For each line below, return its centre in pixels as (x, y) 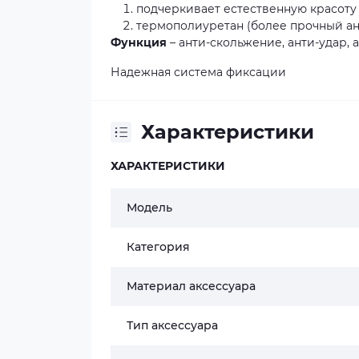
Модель (149, 208)
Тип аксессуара (172, 325)
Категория (158, 247)
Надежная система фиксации (198, 72)
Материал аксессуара (191, 286)
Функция (139, 42)
